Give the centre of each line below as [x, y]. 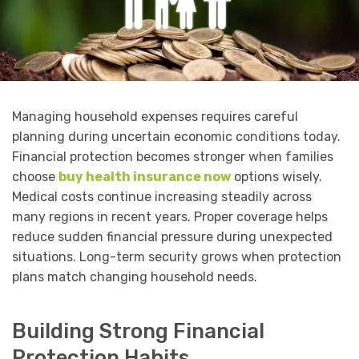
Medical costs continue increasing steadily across [162, 197]
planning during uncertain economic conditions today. [176, 137]
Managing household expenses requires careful [155, 117]
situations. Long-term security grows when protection [177, 257]
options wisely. [276, 177]
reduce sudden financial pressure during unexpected [172, 237]
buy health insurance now [145, 177]
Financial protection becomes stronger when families [173, 157]
